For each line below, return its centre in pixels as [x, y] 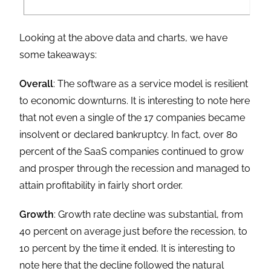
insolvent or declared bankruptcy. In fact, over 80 [129, 135]
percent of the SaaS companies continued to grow [132, 152]
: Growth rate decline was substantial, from [149, 215]
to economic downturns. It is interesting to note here [135, 101]
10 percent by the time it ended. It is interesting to [128, 249]
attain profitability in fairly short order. [101, 186]
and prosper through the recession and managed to [135, 169]
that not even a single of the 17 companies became [132, 118]
